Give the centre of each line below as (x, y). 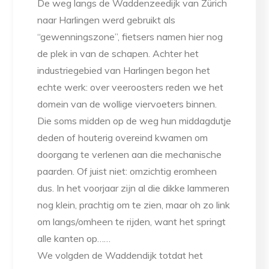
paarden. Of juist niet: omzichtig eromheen (127, 171)
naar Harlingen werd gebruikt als (107, 20)
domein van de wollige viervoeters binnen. (127, 104)
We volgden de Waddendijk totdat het (120, 255)
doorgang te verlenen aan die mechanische (130, 155)
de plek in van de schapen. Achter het (118, 54)
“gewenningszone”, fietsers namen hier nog (130, 37)
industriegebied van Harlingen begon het (124, 71)
